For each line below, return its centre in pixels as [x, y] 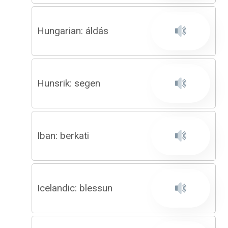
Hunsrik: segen [69, 83]
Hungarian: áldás [73, 31]
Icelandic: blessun [75, 188]
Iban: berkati [63, 136]
